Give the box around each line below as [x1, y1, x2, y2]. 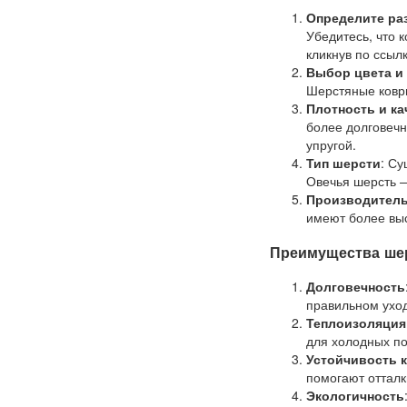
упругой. [306, 135, 356, 154]
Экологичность [306, 386, 404, 404]
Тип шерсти [306, 154, 381, 173]
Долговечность [306, 277, 405, 295]
